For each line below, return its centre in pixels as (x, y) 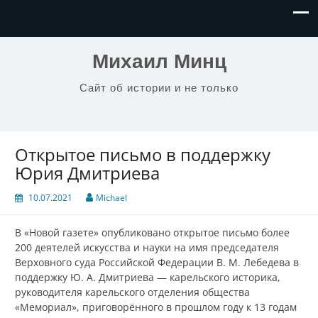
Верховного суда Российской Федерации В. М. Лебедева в (157, 263)
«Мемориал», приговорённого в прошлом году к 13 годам (156, 307)
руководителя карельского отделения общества (132, 292)
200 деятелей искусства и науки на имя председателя (147, 248)
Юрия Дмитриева (87, 173)
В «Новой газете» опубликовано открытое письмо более (152, 233)
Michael (111, 198)
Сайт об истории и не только (159, 88)
